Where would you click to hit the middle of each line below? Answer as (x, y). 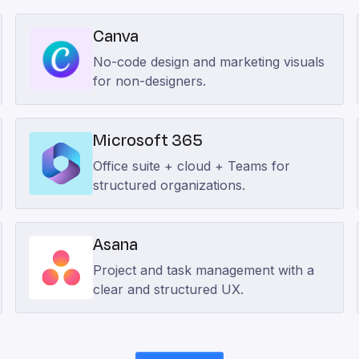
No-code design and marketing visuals (208, 62)
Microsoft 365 (147, 141)
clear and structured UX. (168, 289)
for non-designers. (149, 81)
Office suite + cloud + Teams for (191, 166)
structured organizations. (169, 185)
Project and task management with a (203, 270)
